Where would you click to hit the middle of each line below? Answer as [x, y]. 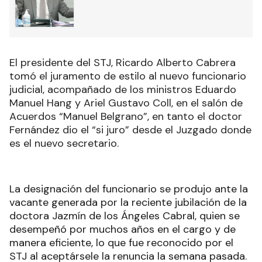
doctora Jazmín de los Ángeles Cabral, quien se [125, 216]
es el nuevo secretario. [64, 144]
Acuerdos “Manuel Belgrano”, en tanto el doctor [126, 117]
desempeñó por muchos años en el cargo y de [123, 230]
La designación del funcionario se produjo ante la [129, 189]
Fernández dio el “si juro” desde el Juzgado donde [130, 130]
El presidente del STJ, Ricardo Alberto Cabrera [123, 63]
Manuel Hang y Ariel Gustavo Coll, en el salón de [126, 103]
